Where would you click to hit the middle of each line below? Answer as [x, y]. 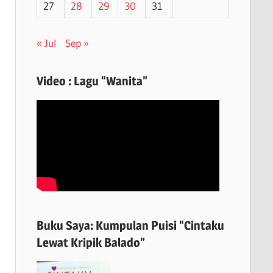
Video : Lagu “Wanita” [92, 81]
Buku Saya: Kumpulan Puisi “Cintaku [130, 225]
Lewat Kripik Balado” [90, 242]
